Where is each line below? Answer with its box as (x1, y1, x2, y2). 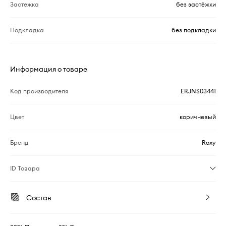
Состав (26, 193, 51, 202)
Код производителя (10, 87, 68, 95)
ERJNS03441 (181, 87, 216, 95)
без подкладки (172, 26, 216, 34)
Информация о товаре (10, 64, 87, 74)
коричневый (180, 112, 216, 121)
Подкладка (10, 26, 44, 34)
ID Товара (10, 164, 40, 172)
